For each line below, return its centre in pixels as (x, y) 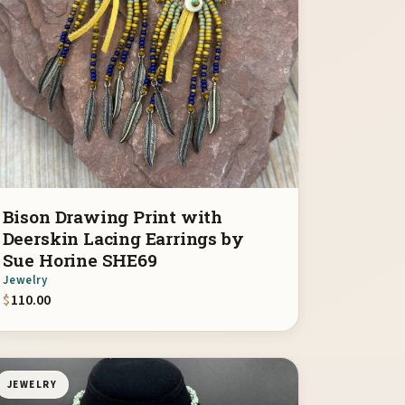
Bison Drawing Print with (113, 216)
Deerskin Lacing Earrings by (123, 238)
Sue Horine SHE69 (80, 259)
